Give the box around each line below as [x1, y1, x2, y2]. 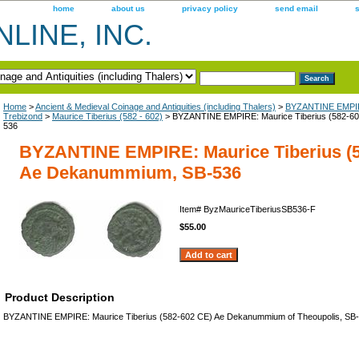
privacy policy [182, 4, 238, 13]
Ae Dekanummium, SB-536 [19, 162, 241, 183]
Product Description [5, 290, 115, 304]
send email [275, 4, 318, 13]
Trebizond [3, 111, 42, 121]
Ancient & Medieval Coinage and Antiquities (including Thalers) [35, 101, 276, 111]
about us [111, 4, 145, 13]
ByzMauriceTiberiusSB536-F [204, 204, 316, 214]
